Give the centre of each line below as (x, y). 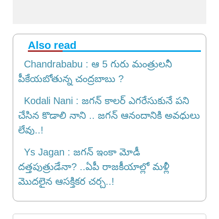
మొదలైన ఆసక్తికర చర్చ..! (66, 181)
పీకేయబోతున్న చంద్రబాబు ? (71, 79)
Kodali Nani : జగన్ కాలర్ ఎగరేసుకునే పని (104, 101)
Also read (52, 45)
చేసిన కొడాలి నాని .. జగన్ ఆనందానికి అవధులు (109, 115)
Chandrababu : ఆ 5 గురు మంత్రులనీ (95, 64)
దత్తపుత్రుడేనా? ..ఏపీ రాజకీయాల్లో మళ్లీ (94, 167)
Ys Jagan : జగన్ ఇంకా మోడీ (79, 152)
